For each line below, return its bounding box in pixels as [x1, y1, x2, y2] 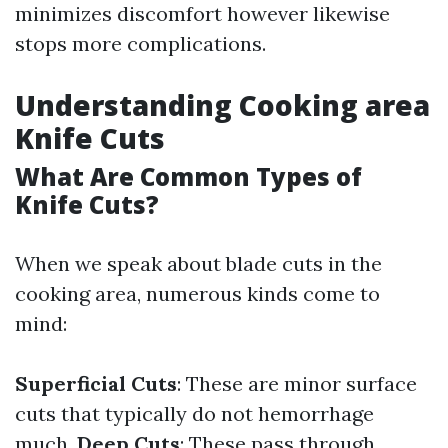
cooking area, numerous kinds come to [15, 281, 380, 306]
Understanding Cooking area [15, 86, 430, 124]
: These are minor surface [177, 371, 417, 396]
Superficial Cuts [15, 371, 177, 396]
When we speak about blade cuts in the [15, 251, 382, 276]
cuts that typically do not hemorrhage [15, 401, 374, 426]
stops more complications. [15, 31, 266, 56]
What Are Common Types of [15, 160, 362, 193]
